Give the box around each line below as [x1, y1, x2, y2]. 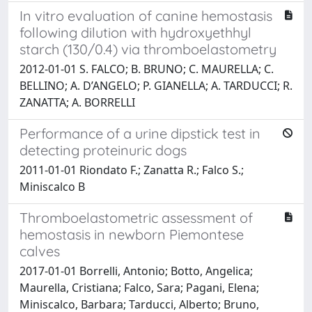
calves [19, 242, 60, 260]
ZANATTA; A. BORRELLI [19, 94, 135, 110]
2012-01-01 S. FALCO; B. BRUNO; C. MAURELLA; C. [19, 61, 274, 77]
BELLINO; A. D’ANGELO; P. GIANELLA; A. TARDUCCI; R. [19, 77, 292, 93]
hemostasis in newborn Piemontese [19, 225, 244, 243]
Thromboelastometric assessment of [19, 208, 253, 226]
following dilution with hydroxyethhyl [19, 23, 251, 41]
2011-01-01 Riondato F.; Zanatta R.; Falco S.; [19, 162, 244, 178]
